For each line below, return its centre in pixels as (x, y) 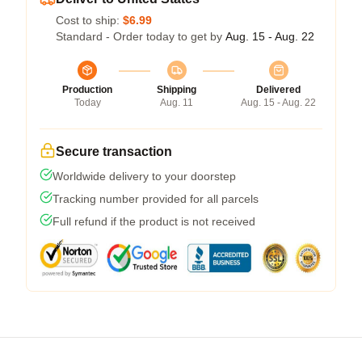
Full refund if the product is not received (154, 221)
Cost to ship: (89, 20)
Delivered (278, 89)
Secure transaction (114, 151)
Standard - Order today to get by (141, 36)
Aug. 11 (177, 102)
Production (87, 89)
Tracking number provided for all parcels (156, 198)
